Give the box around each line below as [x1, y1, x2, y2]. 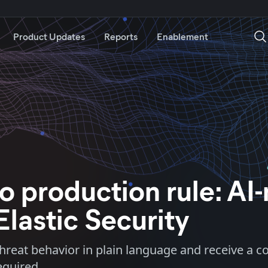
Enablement [157, 30, 208, 42]
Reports [104, 30, 138, 42]
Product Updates [13, 30, 85, 42]
